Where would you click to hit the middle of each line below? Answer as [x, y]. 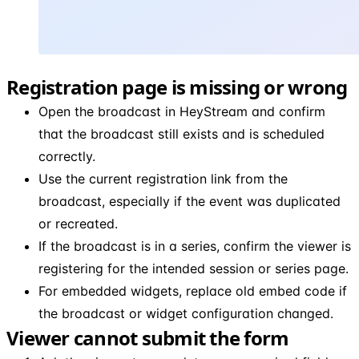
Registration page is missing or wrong [177, 87]
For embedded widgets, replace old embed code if [193, 290]
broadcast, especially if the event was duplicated [190, 201]
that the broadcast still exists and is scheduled [182, 133]
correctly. [67, 156]
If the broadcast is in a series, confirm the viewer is [195, 246]
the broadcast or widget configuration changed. [186, 313]
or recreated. [78, 223]
